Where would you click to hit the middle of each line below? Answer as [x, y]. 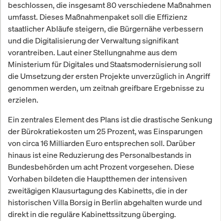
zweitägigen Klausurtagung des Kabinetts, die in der [98, 191]
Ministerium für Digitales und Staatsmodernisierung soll [105, 64]
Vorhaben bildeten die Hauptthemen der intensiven [97, 179]
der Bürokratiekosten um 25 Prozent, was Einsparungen [105, 131]
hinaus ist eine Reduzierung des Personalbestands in [100, 155]
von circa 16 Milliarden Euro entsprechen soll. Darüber [102, 143]
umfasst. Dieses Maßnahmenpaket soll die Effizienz [98, 17]
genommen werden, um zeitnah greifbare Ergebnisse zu [106, 88]
